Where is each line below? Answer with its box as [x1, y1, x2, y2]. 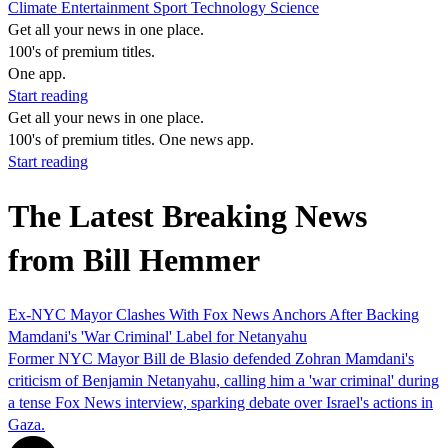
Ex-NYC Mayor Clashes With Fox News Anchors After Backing [8, 305, 419, 323]
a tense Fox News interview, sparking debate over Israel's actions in [8, 393, 433, 411]
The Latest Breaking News [8, 198, 367, 235]
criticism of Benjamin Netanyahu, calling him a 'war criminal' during [8, 371, 439, 389]
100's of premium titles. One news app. [8, 131, 254, 148]
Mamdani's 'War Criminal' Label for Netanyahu [8, 327, 307, 345]
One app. [8, 65, 66, 82]
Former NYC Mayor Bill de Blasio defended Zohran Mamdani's [8, 349, 414, 367]
